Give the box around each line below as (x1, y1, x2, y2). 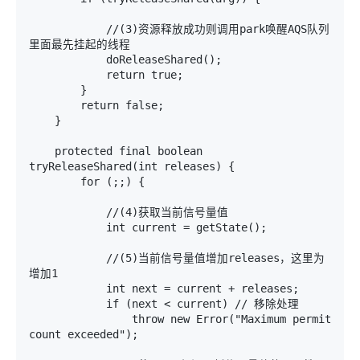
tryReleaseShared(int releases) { (29, 160, 235, 174)
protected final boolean (29, 145, 55, 158)
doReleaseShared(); (29, 53, 106, 67)
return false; (29, 99, 80, 112)
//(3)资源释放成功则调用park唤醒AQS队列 (29, 22, 106, 36)
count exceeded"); (29, 328, 138, 342)
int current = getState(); (29, 221, 106, 235)
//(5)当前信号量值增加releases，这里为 (29, 252, 106, 265)
